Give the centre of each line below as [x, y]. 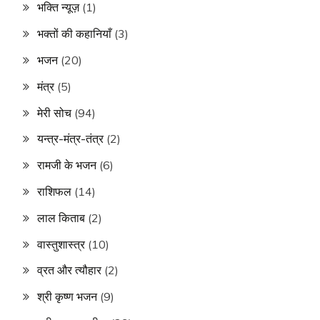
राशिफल [54, 191]
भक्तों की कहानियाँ [74, 34]
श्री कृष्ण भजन [67, 297]
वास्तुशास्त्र [61, 244]
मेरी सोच [54, 112]
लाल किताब [61, 217]
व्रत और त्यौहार [69, 270]
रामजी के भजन [67, 165]
